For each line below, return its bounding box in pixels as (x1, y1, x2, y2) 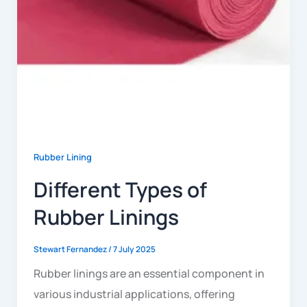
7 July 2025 (112, 243, 156, 256)
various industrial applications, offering (33, 286, 235, 302)
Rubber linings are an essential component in (33, 266, 265, 282)
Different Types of (33, 175, 207, 204)
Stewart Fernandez (33, 243, 108, 256)
